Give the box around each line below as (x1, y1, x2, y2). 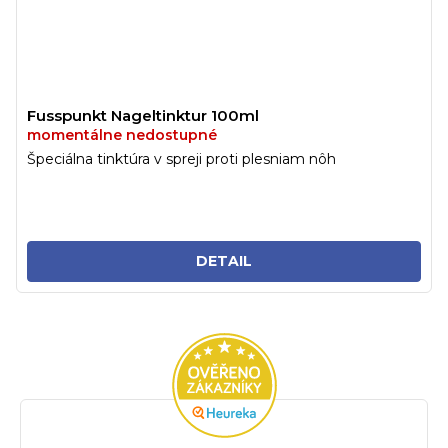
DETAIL (196, 251, 252, 270)
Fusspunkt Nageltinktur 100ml (27, 105, 259, 125)
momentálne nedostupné (27, 125, 217, 144)
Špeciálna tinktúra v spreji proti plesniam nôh (27, 149, 336, 168)
